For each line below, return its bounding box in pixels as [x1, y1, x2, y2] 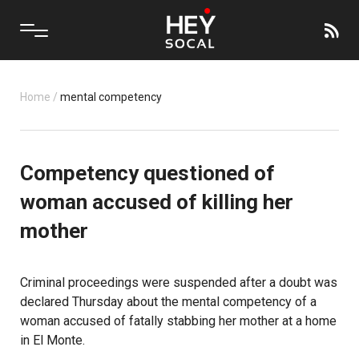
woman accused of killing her [20, 190, 293, 214]
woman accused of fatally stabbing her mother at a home [20, 313, 337, 329]
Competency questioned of [20, 161, 275, 185]
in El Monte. [20, 333, 85, 348]
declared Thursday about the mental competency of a [20, 294, 317, 309]
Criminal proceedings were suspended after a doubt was [20, 275, 337, 290]
